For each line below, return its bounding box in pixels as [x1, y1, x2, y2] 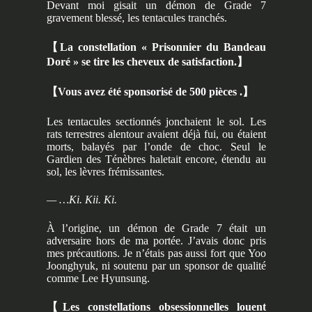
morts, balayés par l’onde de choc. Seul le [46, 140, 266, 153]
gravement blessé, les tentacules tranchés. [46, 12, 227, 24]
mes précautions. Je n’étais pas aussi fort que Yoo [46, 247, 266, 259]
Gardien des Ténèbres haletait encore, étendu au [46, 153, 266, 165]
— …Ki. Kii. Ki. [46, 194, 117, 206]
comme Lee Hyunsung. [46, 272, 150, 284]
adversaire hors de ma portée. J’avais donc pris [46, 234, 266, 247]
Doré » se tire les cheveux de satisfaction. [46, 55, 237, 68]
